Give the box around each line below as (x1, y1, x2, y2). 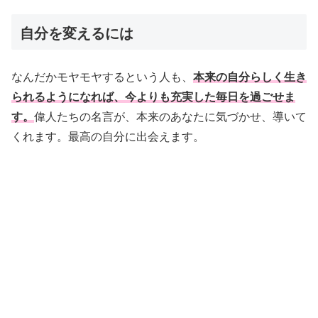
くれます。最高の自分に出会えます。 (11, 131, 204, 143)
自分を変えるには (20, 26, 133, 42)
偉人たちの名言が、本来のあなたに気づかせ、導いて (34, 111, 307, 124)
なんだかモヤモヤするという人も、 (11, 71, 193, 84)
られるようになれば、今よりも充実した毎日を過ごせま (11, 91, 295, 104)
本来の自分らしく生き (193, 71, 307, 84)
